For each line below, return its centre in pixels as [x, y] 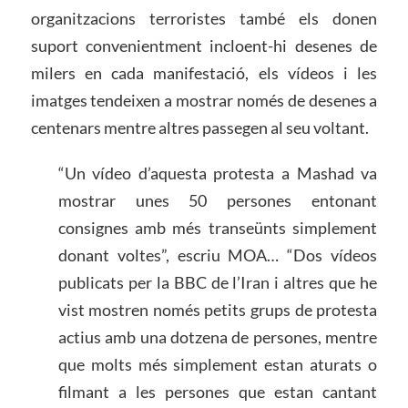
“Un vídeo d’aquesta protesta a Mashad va [218, 173]
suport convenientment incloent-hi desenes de [204, 46]
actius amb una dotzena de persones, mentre [218, 337]
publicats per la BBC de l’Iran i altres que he [218, 283]
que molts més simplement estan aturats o [218, 365]
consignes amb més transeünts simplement [218, 228]
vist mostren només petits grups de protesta [218, 310]
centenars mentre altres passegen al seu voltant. [199, 128]
